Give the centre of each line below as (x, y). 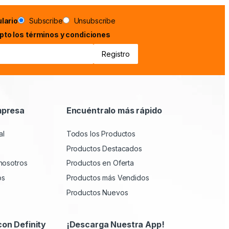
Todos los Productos (101, 134)
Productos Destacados (104, 148)
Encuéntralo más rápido (114, 110)
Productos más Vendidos (108, 178)
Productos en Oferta (100, 163)
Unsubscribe (95, 20)
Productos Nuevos (97, 192)
